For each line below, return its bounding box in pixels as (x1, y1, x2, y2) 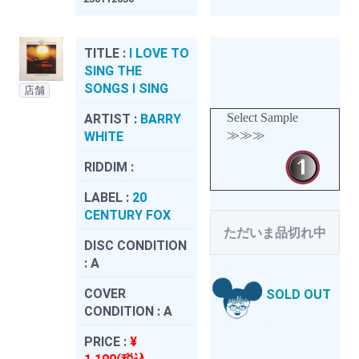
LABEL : (84, 189, 132, 205)
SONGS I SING (84, 80, 168, 96)
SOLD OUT (266, 287, 331, 303)
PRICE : (84, 333, 130, 349)
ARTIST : (84, 111, 140, 127)
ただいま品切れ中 (224, 224, 326, 240)
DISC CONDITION (84, 237, 187, 253)
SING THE (84, 63, 142, 79)
